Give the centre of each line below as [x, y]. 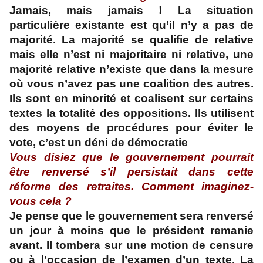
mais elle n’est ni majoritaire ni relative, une [131, 55]
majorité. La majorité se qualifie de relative [131, 40]
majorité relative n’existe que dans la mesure [131, 69]
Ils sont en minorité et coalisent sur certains [131, 99]
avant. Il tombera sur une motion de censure [131, 245]
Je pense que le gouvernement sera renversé [131, 216]
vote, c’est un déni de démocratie [99, 143]
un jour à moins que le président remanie [131, 231]
